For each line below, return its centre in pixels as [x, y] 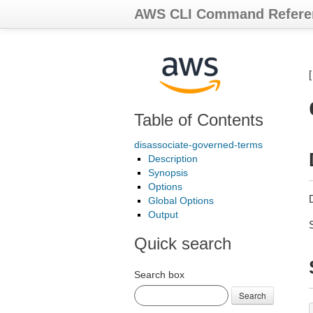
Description [173, 159]
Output [163, 214]
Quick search [183, 243]
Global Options [181, 201]
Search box [159, 275]
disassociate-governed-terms [198, 145]
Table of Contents [199, 120]
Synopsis [168, 173]
